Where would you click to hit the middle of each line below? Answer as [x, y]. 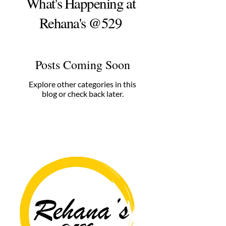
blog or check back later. [82, 94]
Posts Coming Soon [82, 65]
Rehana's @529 [81, 22]
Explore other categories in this [82, 84]
